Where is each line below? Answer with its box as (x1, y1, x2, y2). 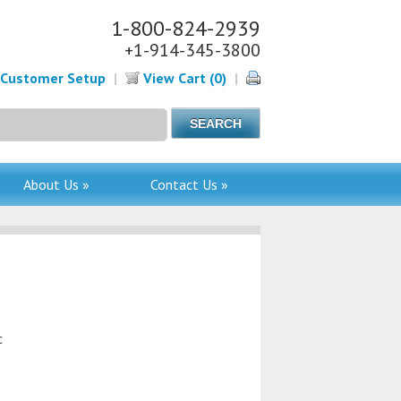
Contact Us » (149, 175, 228, 193)
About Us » (22, 175, 90, 193)
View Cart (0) (140, 69, 226, 87)
